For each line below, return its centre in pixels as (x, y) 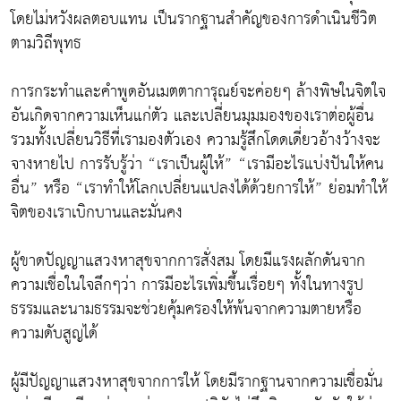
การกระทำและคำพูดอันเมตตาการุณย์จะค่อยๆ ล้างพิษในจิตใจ (198, 91)
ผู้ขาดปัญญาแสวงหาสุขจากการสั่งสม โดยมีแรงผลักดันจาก (188, 260)
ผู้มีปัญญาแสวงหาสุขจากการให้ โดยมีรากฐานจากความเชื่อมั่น (197, 381)
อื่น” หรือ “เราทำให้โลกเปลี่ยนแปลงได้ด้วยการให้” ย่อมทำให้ (199, 188)
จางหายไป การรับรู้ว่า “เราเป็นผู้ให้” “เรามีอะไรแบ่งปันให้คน (197, 164)
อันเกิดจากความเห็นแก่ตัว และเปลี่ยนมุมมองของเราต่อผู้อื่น (192, 115)
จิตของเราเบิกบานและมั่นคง (97, 212)
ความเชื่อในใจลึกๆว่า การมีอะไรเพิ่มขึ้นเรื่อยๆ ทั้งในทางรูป (187, 285)
